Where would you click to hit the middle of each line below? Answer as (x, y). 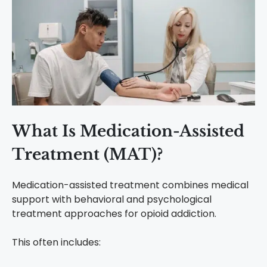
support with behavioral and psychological (112, 200)
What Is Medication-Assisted (128, 131)
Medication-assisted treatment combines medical (130, 185)
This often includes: (56, 243)
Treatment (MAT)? (87, 155)
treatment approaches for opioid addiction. (114, 214)
